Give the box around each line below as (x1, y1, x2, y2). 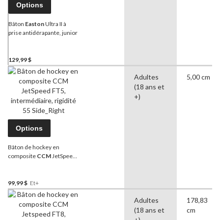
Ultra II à (44, 20, 66, 28)
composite (8, 152, 37, 160)
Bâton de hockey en (8, 143, 59, 151)
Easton (25, 20, 44, 28)
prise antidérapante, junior (8, 29, 78, 37)
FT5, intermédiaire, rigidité (8, 161, 79, 169)
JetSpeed (51, 152, 76, 160)
